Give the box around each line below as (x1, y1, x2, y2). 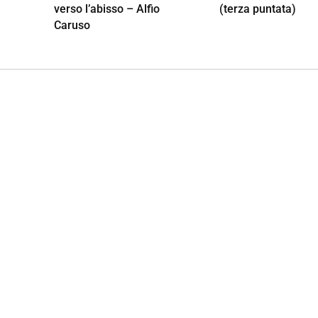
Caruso (53, 18, 90, 32)
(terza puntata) (219, 1, 297, 16)
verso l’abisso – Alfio (53, 1, 160, 16)
